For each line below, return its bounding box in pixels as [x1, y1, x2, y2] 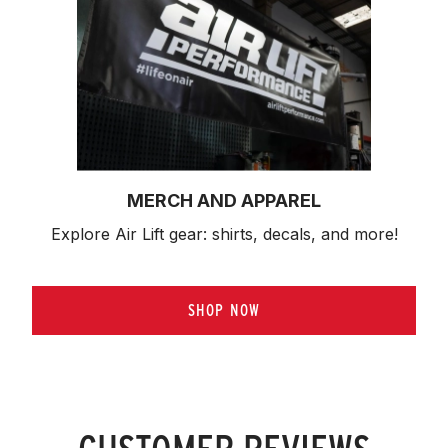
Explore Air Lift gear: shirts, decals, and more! [50, 223, 398, 244]
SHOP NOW [188, 300, 260, 320]
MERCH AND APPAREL [127, 189, 321, 211]
